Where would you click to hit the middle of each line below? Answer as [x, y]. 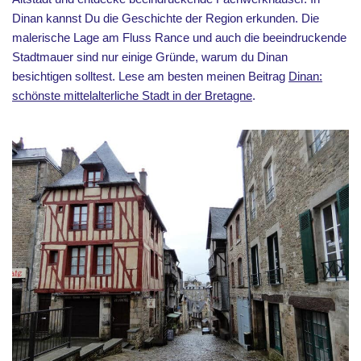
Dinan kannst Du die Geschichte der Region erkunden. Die [166, 18]
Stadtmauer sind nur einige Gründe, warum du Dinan [150, 57]
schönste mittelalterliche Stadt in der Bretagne [132, 95]
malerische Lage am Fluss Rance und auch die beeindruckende [179, 37]
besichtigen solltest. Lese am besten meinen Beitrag [150, 76]
